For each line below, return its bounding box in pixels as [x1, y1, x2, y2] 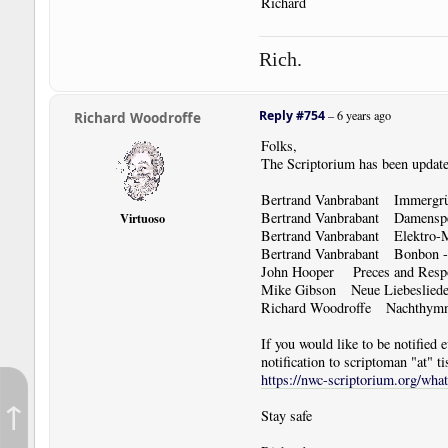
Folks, [260, 135, 297, 155]
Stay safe [260, 405, 312, 425]
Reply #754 [258, 106, 325, 124]
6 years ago [336, 106, 391, 123]
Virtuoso [120, 209, 166, 228]
